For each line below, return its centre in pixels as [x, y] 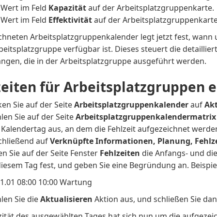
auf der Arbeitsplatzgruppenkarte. [150, 8]
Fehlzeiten [120, 153]
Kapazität [68, 8]
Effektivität [70, 20]
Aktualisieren [67, 199]
